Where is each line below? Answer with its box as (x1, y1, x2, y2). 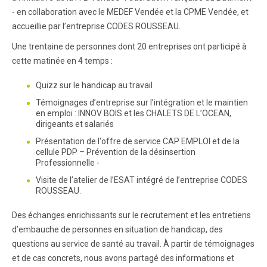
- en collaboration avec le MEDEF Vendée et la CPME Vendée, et (12, 7, 249, 17)
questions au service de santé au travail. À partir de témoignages (12, 239, 254, 249)
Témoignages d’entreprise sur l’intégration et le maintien (36, 98, 248, 108)
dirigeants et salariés (36, 119, 114, 129)
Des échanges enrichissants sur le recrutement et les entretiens (12, 210, 251, 221)
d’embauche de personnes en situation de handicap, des (12, 225, 223, 235)
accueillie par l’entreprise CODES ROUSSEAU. (12, 21, 181, 32)
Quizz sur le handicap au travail (36, 80, 153, 91)
